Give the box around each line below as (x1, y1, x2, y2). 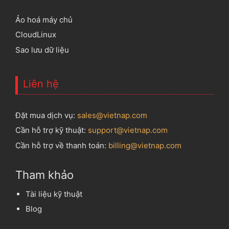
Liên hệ (23, 77, 59, 90)
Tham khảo (15, 168, 74, 181)
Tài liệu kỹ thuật (26, 189, 82, 199)
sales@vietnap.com (77, 110, 147, 120)
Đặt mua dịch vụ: (15, 110, 77, 120)
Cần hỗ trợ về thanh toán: (15, 140, 108, 150)
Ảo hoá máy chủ (15, 14, 73, 25)
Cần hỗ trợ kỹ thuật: (15, 125, 88, 135)
